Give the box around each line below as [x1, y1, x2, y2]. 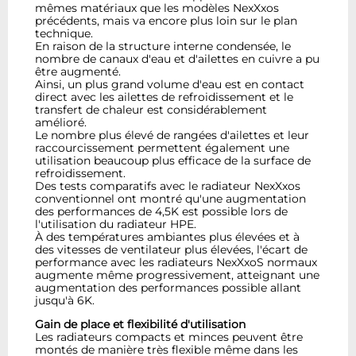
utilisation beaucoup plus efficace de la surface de [35, 153, 311, 168]
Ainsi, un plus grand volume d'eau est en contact [35, 76, 305, 91]
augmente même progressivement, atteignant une [35, 267, 320, 282]
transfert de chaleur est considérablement [35, 102, 268, 117]
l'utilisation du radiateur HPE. [35, 216, 197, 231]
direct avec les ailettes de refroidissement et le [35, 89, 294, 104]
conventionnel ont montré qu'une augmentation [35, 191, 307, 206]
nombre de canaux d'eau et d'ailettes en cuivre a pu [35, 51, 320, 66]
